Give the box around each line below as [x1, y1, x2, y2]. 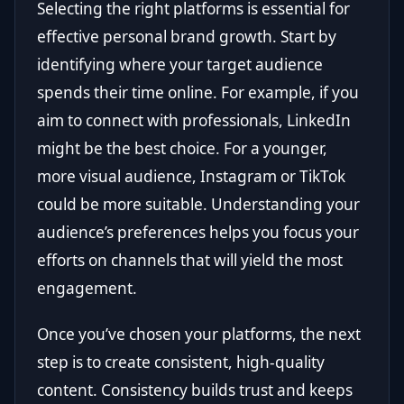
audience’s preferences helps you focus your [37, 222, 359, 243]
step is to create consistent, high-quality [37, 352, 325, 373]
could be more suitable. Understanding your [37, 194, 360, 216]
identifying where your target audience [37, 54, 323, 76]
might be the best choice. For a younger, [37, 138, 327, 160]
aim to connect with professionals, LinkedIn [37, 110, 351, 132]
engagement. [37, 278, 137, 299]
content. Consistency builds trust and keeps [37, 380, 353, 401]
